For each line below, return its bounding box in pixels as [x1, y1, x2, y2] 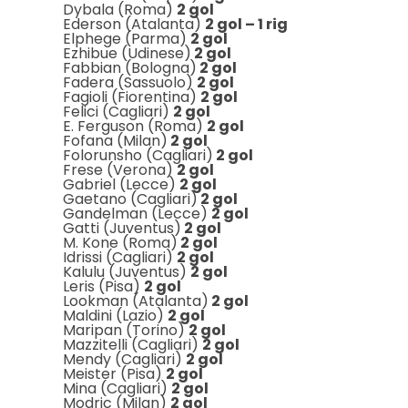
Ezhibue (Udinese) [62, 43, 191, 64]
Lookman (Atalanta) [62, 291, 209, 311]
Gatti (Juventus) [62, 218, 181, 239]
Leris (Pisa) [62, 276, 144, 297]
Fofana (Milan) [62, 130, 168, 151]
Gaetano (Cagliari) [62, 189, 198, 209]
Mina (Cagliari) [62, 378, 171, 399]
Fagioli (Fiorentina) [62, 87, 200, 107]
